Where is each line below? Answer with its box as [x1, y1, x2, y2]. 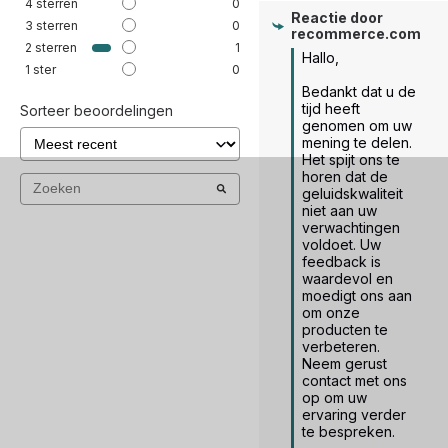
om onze [301, 304, 360, 322]
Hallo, [301, 49, 339, 67]
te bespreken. [301, 423, 395, 441]
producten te [301, 321, 388, 339]
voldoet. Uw [301, 236, 381, 254]
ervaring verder [301, 406, 406, 424]
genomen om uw [301, 117, 412, 135]
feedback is [301, 253, 381, 271]
